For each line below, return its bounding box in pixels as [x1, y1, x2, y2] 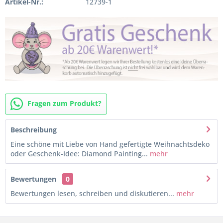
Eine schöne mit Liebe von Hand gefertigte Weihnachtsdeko [10, 139, 210, 149]
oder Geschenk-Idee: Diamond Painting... [10, 148, 148, 158]
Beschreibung [10, 124, 57, 134]
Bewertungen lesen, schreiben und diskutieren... [10, 188, 174, 198]
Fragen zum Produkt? [27, 98, 102, 108]
